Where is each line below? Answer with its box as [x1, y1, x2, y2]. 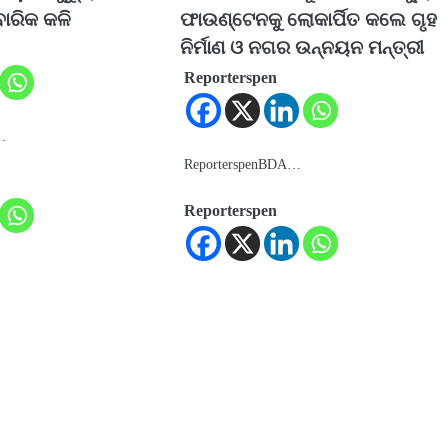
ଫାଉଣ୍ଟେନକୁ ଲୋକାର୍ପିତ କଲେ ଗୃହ [180, 9, 438, 31]
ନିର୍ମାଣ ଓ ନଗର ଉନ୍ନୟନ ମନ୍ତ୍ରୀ [180, 37, 425, 59]
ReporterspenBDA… [184, 156, 302, 173]
